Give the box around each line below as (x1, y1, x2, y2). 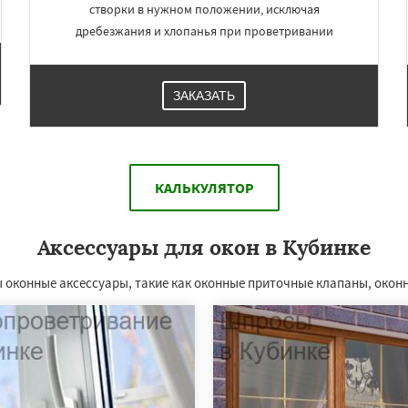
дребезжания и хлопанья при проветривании (75, 22, 333, 39)
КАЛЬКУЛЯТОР (154, 178, 254, 197)
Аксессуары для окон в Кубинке (37, 233, 371, 260)
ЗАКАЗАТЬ (173, 87, 235, 103)
